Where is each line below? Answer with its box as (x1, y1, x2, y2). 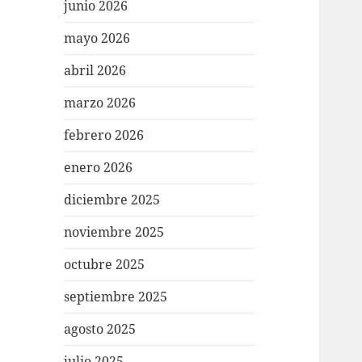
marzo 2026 (64, 94, 137, 112)
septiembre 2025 (64, 288, 168, 306)
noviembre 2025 (64, 223, 165, 242)
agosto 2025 (64, 320, 137, 339)
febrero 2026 (64, 126, 145, 145)
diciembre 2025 (64, 191, 161, 209)
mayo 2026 (64, 29, 131, 48)
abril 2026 (64, 61, 127, 80)
